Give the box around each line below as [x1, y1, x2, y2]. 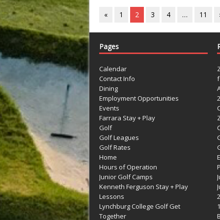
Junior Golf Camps [99, 172, 153, 181]
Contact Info [99, 74, 135, 83]
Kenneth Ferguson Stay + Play [99, 182, 188, 191]
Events [99, 103, 119, 112]
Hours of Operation [99, 162, 157, 171]
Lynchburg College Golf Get [99, 201, 180, 211]
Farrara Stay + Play [99, 113, 155, 122]
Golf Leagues [99, 133, 139, 142]
